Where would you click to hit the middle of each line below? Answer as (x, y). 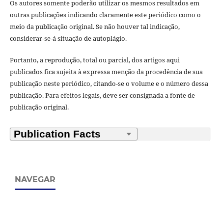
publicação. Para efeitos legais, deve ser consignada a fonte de (102, 95)
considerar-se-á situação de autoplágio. (68, 38)
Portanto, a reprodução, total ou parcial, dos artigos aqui (95, 60)
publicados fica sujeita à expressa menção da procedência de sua (106, 71)
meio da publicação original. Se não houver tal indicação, (95, 26)
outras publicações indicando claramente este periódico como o (105, 14)
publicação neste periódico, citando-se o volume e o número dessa (109, 83)
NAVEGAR (35, 179)
